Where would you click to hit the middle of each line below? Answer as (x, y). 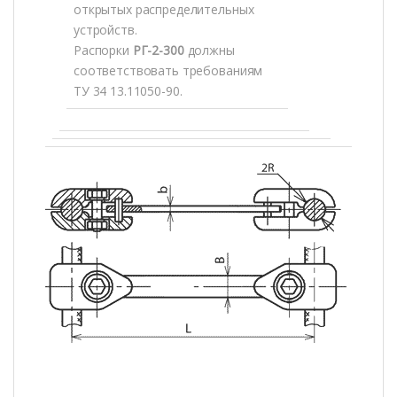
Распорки (103, 51)
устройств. (105, 30)
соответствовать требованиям (168, 71)
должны (211, 51)
